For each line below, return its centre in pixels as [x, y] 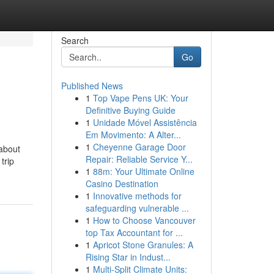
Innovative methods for [137, 196]
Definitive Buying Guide [130, 110]
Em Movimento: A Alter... [133, 135]
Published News [92, 86]
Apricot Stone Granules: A [143, 245]
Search [75, 40]
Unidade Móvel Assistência [145, 122]
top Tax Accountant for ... [134, 232]
